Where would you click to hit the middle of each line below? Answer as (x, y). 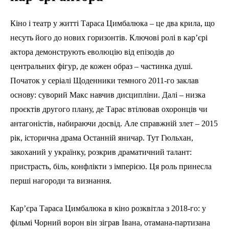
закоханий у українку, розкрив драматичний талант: (101, 152)
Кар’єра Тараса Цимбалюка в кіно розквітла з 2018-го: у (108, 208)
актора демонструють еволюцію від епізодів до (92, 52)
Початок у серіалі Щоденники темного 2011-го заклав (105, 80)
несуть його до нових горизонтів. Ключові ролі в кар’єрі (109, 37)
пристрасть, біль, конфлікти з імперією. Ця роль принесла (111, 166)
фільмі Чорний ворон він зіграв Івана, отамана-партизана (110, 222)
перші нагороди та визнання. (61, 180)
